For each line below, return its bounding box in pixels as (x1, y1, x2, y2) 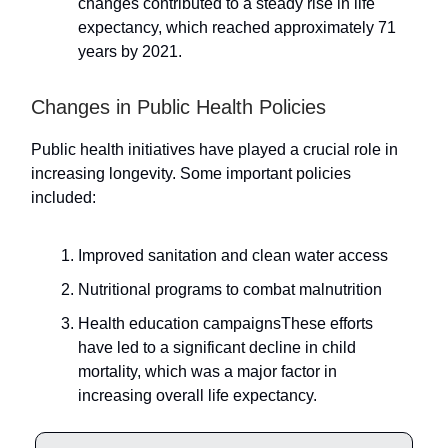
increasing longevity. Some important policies (31, 164, 351, 182)
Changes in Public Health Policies (31, 95, 326, 118)
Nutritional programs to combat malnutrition (78, 280, 382, 298)
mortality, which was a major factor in (78, 362, 337, 380)
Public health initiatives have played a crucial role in (31, 140, 398, 158)
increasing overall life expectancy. (78, 386, 317, 404)
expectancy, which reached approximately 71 (78, 18, 396, 36)
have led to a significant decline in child (78, 338, 356, 356)
